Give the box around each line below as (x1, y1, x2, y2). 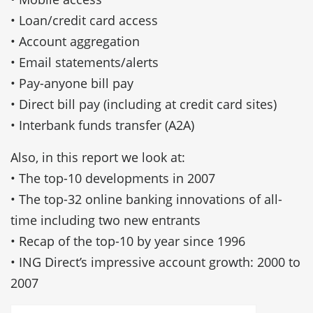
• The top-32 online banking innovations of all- (10, 191, 282, 208)
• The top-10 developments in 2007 (10, 170, 215, 187)
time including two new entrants (10, 212, 201, 229)
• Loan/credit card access (10, 12, 158, 29)
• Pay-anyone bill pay (10, 75, 133, 92)
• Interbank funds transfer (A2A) (10, 117, 194, 134)
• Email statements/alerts (10, 54, 159, 71)
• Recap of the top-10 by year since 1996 (10, 233, 245, 250)
